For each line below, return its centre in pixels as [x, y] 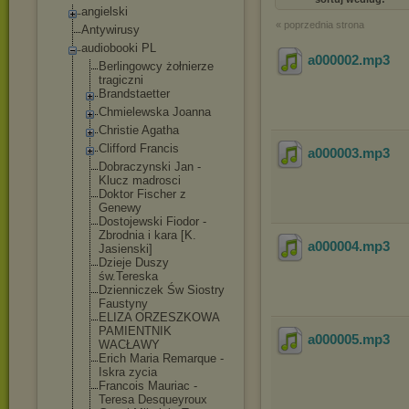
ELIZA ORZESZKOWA [159, 317]
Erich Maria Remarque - [161, 358]
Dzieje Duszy [134, 262]
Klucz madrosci [140, 180]
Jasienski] [126, 249]
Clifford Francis [139, 148]
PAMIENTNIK [135, 331]
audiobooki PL [119, 48]
